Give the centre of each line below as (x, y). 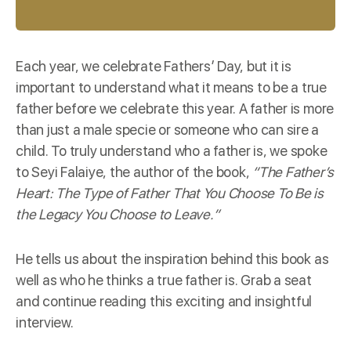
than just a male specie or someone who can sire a (168, 129)
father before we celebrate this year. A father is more (175, 108)
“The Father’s (293, 172)
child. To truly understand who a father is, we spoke (172, 150)
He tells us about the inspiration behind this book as (172, 259)
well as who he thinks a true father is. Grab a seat (164, 280)
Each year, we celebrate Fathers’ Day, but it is (154, 66)
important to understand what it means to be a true (172, 87)
